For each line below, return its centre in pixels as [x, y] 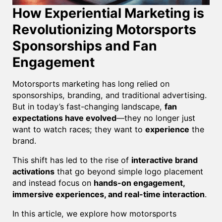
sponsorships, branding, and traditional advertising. [109, 95]
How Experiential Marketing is [108, 13]
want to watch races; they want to [79, 129]
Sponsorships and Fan [84, 45]
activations [33, 171]
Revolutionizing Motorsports [104, 29]
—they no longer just [156, 118]
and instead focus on [53, 183]
